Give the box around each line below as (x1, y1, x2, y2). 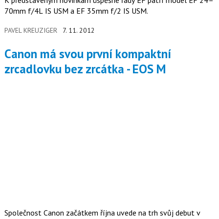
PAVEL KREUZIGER (4, 26, 57, 35)
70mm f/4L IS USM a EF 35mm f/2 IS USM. (4, 6, 148, 16)
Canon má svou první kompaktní (4, 46, 11, 62)
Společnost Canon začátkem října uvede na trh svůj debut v (4, 208, 200, 218)
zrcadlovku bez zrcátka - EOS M (4, 61, 166, 77)
